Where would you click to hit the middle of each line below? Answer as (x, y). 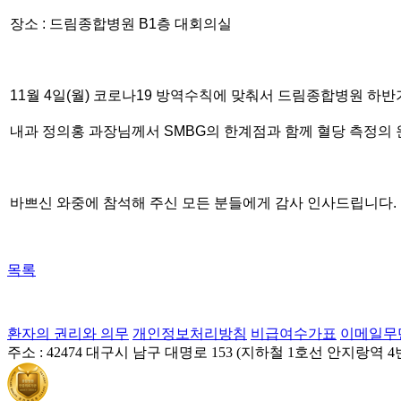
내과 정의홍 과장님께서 (87, 131)
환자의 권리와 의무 (68, 333)
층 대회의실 (194, 23)
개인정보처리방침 (190, 333)
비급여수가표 (294, 333)
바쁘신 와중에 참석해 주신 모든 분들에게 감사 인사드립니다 (201, 202)
